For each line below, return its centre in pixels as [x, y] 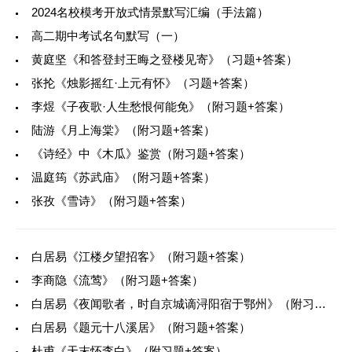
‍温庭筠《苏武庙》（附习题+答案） [123, 177]
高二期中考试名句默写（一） [108, 35]
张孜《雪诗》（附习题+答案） [112, 200]
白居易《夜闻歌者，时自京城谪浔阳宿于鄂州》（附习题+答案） [173, 303]
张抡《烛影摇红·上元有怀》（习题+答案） [143, 82]
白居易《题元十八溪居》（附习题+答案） [141, 327]
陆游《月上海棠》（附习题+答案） [123, 130]
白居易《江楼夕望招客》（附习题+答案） [141, 256]
